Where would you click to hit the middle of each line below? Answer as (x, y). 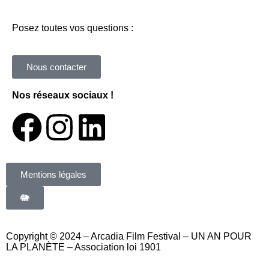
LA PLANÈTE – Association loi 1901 (83, 247)
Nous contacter (56, 67)
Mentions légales (53, 175)
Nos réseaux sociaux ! (63, 95)
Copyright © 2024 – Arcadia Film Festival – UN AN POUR (129, 237)
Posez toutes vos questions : (73, 28)
